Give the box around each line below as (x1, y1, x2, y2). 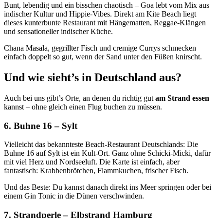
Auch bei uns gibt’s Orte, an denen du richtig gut (4, 94, 155, 103)
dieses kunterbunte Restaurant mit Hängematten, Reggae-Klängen (4, 18, 206, 27)
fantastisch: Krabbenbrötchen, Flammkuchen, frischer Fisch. (4, 166, 188, 175)
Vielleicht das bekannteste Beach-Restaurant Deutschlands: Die (4, 140, 198, 149)
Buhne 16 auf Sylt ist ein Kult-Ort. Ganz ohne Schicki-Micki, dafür (4, 149, 211, 158)
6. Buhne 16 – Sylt (4, 120, 77, 131)
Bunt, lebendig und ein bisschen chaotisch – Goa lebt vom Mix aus (4, 1, 209, 10)
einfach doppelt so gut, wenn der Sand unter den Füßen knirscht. (4, 53, 202, 61)
